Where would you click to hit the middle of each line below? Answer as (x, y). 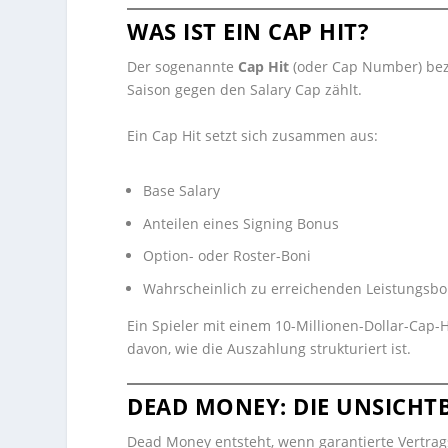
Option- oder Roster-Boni (227, 256)
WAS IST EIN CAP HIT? (248, 31)
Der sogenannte (183, 67)
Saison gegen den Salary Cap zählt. (245, 90)
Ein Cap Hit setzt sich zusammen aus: (253, 135)
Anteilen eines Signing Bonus (241, 223)
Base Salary (182, 190)
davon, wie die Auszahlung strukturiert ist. (269, 349)
